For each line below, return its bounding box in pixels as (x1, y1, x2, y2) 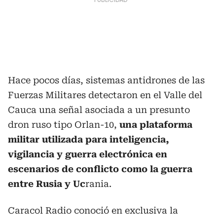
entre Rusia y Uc (8, 179, 85, 189)
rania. (85, 179, 111, 189)
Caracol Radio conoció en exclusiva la (8, 205, 178, 216)
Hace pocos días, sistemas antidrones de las (8, 75, 205, 85)
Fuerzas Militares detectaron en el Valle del (8, 90, 202, 100)
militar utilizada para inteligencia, (8, 134, 169, 145)
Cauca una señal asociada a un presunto (8, 105, 190, 115)
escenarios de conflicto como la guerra (8, 164, 192, 174)
